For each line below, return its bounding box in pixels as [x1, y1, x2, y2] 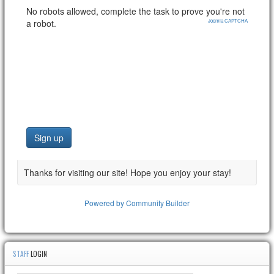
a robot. [26, 17, 56, 29]
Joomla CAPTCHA [208, 17, 248, 24]
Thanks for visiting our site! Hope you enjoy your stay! [24, 166, 231, 179]
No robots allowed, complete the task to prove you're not [26, 5, 245, 17]
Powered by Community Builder [84, 198, 190, 208]
